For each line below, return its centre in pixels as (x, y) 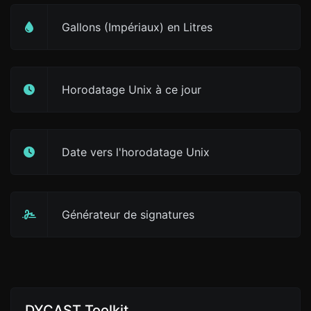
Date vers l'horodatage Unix (136, 152)
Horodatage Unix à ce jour (132, 90)
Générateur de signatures (128, 215)
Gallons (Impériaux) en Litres (137, 27)
